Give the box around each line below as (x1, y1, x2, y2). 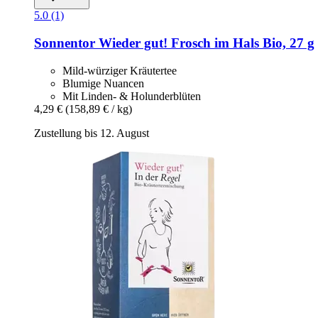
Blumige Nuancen (62, 77, 144, 89)
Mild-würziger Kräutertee (62, 64, 177, 77)
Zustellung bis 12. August (34, 126, 149, 139)
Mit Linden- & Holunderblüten (62, 89, 201, 102)
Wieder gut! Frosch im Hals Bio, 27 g (95, 35, 314, 50)
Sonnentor (34, 35, 95, 50)
